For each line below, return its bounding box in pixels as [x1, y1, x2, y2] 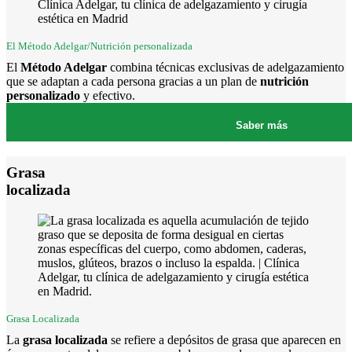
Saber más [236, 119, 288, 132]
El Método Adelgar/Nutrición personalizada [6, 40, 192, 53]
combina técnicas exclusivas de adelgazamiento [107, 60, 344, 75]
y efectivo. [80, 89, 135, 103]
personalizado [6, 89, 80, 103]
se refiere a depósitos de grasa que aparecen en [108, 332, 341, 346]
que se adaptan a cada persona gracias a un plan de [6, 75, 260, 89]
